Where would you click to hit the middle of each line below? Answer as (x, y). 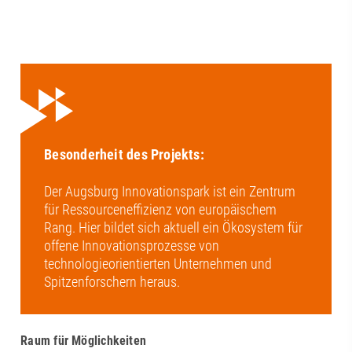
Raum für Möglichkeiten (84, 340)
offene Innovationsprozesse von (132, 245)
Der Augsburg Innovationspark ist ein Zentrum (170, 191)
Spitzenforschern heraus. (112, 281)
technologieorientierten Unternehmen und (158, 263)
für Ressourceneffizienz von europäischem (161, 209)
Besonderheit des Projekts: (124, 154)
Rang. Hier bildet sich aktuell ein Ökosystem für (174, 227)
